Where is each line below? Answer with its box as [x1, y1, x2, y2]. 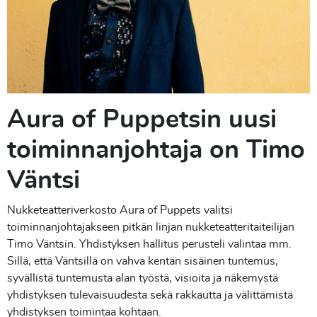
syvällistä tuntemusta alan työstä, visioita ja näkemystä [7, 272, 278, 284]
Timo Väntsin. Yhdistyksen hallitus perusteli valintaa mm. [7, 238, 292, 250]
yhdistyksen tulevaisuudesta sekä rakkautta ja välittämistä [7, 289, 293, 301]
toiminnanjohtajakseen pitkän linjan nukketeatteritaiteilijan [7, 221, 294, 234]
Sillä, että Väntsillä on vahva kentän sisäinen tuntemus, [7, 255, 278, 267]
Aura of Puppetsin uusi [7, 107, 277, 133]
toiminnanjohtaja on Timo [7, 137, 305, 163]
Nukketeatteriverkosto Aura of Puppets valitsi [7, 204, 233, 217]
